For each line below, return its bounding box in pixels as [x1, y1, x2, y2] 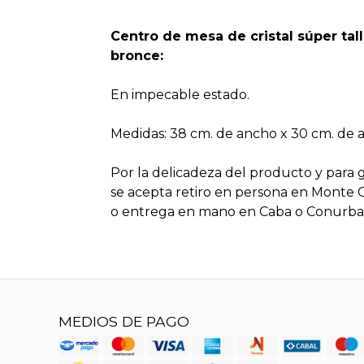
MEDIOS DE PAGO [58, 313, 189, 331]
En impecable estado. [110, 87, 249, 103]
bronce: [110, 48, 163, 64]
